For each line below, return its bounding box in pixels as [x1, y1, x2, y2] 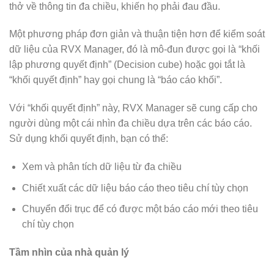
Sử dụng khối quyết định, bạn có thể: [9, 133, 168, 144]
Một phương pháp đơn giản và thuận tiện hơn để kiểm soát [9, 29, 265, 40]
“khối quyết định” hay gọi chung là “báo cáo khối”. [9, 75, 222, 86]
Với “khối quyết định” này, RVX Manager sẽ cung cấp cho [9, 103, 257, 114]
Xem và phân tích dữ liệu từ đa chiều [21, 161, 182, 172]
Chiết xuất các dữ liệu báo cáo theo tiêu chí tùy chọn [21, 182, 248, 193]
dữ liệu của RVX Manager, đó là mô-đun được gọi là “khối [9, 44, 260, 55]
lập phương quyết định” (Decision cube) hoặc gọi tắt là [9, 59, 245, 70]
